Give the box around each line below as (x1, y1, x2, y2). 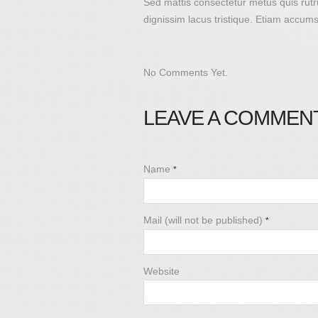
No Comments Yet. (143, 66, 228, 78)
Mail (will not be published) (143, 214, 265, 226)
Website (143, 265, 180, 278)
